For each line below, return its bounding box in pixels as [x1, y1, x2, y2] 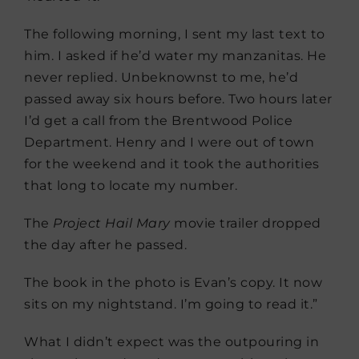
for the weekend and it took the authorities [24, 155, 320, 171]
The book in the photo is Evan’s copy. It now [24, 274, 322, 290]
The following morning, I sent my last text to [24, 26, 325, 42]
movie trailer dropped [170, 215, 321, 231]
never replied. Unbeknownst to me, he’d [24, 69, 298, 85]
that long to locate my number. [24, 177, 237, 193]
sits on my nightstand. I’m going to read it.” [24, 296, 318, 312]
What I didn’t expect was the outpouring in [24, 333, 319, 349]
